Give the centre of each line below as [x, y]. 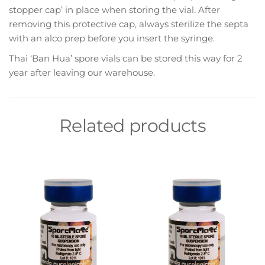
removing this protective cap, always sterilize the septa [129, 24]
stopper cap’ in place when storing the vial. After [114, 10]
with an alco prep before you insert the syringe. [112, 38]
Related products [132, 126]
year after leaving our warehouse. [82, 73]
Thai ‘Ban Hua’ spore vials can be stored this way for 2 [126, 59]
